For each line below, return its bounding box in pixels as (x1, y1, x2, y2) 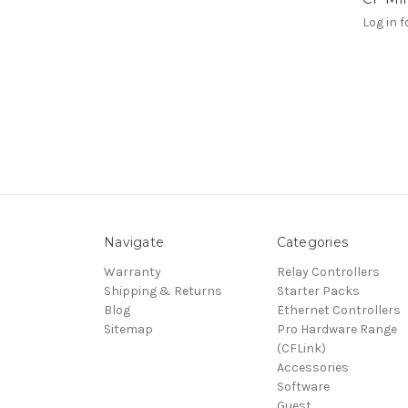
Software (276, 378, 330, 394)
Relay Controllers (276, 263, 380, 280)
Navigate (104, 233, 164, 250)
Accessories (276, 359, 349, 375)
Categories (276, 233, 348, 250)
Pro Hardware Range (276, 321, 397, 337)
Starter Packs (276, 282, 360, 299)
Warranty (104, 263, 161, 280)
